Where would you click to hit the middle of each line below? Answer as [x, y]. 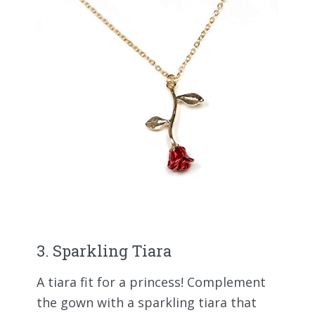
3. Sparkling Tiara [104, 251]
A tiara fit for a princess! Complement [151, 282]
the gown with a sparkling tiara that [147, 302]
